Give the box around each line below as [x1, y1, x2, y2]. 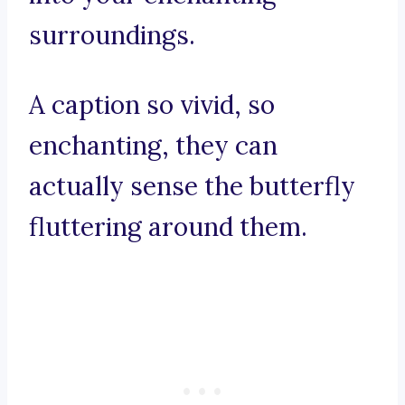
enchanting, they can [29, 129, 278, 163]
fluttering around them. [29, 211, 307, 244]
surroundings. [29, 19, 195, 52]
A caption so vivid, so [29, 89, 275, 122]
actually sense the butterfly [29, 170, 355, 203]
